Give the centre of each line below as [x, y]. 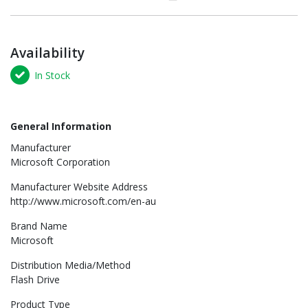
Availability [47, 53]
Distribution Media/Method [70, 265]
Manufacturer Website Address [79, 187]
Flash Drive [35, 280]
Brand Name [39, 226]
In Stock [52, 75]
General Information [61, 126]
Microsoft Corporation [60, 162]
